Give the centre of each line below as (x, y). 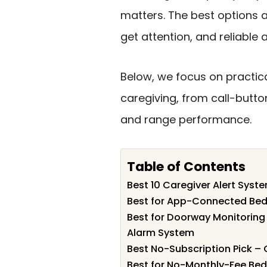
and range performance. (186, 119)
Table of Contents (186, 166)
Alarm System (161, 233)
